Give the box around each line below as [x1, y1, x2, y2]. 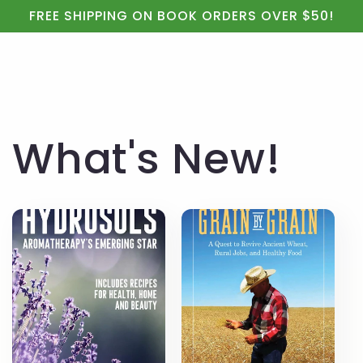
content [21, 16, 76, 34]
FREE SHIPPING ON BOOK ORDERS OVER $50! [29, 7, 334, 24]
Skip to [21, 2, 67, 19]
